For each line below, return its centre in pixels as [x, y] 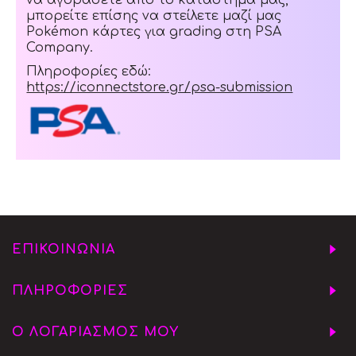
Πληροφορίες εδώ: [89, 71]
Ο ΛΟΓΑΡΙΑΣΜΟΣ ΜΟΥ [95, 333]
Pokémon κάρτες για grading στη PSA [154, 31]
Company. [60, 47]
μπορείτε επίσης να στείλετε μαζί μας [154, 15]
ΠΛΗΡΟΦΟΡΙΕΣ [70, 291]
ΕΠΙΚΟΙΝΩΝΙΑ [64, 250]
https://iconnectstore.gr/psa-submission [160, 87]
